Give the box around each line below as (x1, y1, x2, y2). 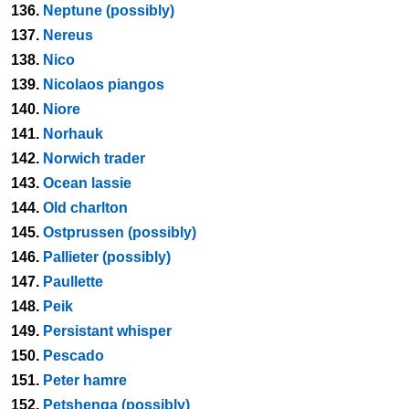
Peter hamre (43, 372, 127, 388)
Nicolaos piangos (43, 77, 164, 92)
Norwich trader (43, 151, 145, 166)
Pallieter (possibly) (43, 249, 171, 265)
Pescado (43, 348, 104, 363)
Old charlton (43, 200, 128, 215)
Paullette (43, 274, 103, 289)
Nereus (43, 27, 93, 43)
